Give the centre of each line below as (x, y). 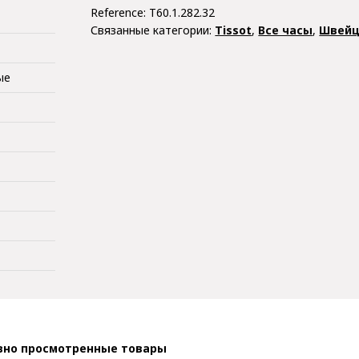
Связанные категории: (153, 30)
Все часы (286, 30)
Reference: (120, 12)
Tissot (234, 30)
